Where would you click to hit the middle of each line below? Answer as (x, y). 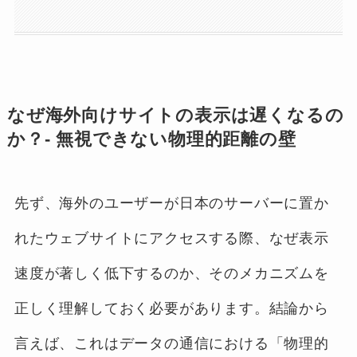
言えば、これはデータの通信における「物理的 (171, 344)
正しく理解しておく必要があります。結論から (171, 309)
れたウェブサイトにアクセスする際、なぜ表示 (171, 239)
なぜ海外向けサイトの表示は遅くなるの (175, 116)
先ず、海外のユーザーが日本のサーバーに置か (171, 204)
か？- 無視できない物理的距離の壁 (151, 140)
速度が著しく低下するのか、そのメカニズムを (171, 274)
